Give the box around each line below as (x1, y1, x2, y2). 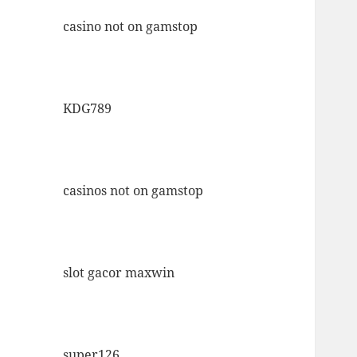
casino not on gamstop (63, 18, 198, 36)
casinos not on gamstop (63, 182, 204, 200)
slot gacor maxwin (63, 264, 175, 282)
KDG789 (63, 100, 112, 118)
